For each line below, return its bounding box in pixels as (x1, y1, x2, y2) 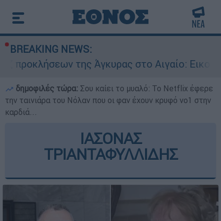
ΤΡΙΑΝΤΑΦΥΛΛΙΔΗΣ (43, 145, 178, 164)
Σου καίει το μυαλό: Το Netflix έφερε (80, 83, 213, 93)
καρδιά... (5, 107, 37, 117)
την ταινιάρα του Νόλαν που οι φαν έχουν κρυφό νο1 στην (5, 95, 211, 105)
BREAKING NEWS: (10, 43, 92, 55)
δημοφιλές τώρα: (14, 83, 80, 93)
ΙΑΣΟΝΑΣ (79, 129, 142, 148)
